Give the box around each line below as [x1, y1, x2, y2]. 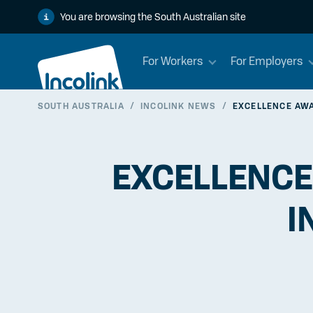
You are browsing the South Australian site [59, 11, 246, 22]
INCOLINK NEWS [140, 101, 217, 111]
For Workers [142, 54, 203, 68]
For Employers [230, 54, 303, 68]
